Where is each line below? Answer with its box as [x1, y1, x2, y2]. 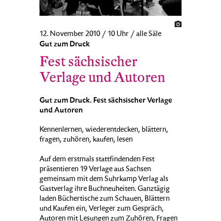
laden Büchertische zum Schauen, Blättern [39, 195, 170, 204]
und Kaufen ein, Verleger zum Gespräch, [39, 205, 164, 214]
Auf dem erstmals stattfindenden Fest [39, 156, 154, 164]
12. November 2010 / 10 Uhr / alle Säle [39, 31, 161, 39]
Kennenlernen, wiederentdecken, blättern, [39, 126, 168, 135]
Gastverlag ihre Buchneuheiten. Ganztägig [39, 185, 170, 194]
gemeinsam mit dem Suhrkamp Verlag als [39, 176, 168, 184]
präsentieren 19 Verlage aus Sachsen [39, 166, 151, 174]
